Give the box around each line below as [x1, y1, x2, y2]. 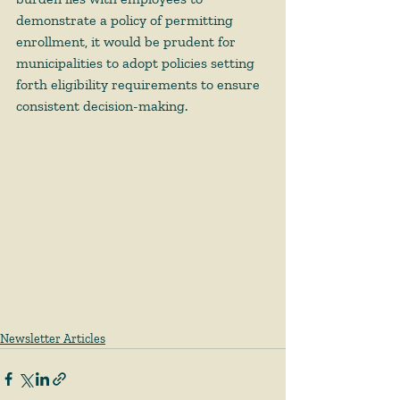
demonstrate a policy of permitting [16, 12, 237, 29]
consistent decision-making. [16, 97, 191, 114]
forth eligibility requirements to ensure [16, 76, 263, 93]
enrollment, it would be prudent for [16, 33, 239, 50]
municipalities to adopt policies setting [16, 54, 258, 71]
